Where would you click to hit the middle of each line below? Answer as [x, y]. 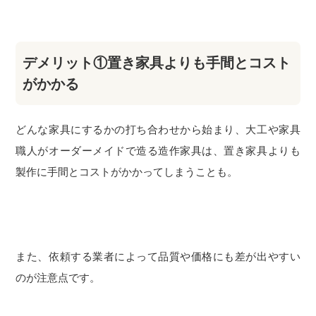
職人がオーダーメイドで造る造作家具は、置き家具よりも [158, 151]
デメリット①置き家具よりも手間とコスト [157, 63]
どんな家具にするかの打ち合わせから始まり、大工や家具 [158, 130]
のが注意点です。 [58, 278]
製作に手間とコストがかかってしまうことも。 [127, 172]
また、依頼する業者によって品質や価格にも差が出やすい [158, 257]
